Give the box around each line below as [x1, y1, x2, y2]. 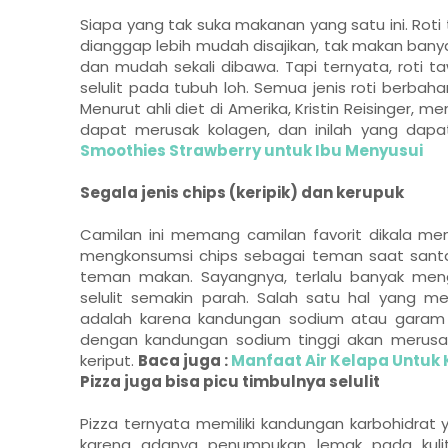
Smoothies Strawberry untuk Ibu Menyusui [80, 139, 423, 161]
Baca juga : [138, 349, 231, 371]
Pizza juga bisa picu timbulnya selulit [80, 370, 380, 392]
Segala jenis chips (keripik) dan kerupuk [80, 181, 404, 203]
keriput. [80, 349, 138, 371]
